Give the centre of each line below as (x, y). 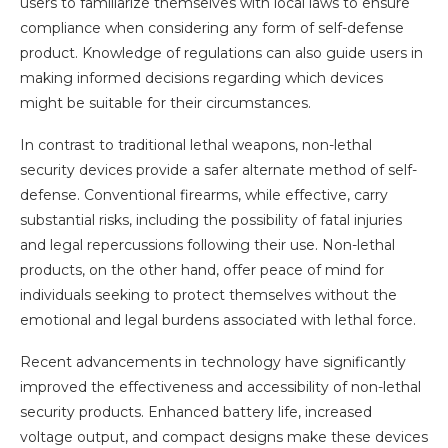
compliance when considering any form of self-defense (212, 28)
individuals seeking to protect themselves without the (208, 295)
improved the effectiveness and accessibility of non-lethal (220, 387)
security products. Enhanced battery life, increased (196, 412)
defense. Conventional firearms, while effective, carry (204, 195)
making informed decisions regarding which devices (201, 78)
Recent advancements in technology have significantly (213, 362)
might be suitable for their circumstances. (165, 103)
